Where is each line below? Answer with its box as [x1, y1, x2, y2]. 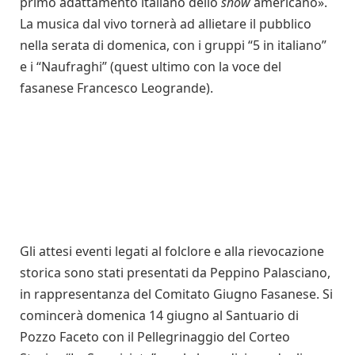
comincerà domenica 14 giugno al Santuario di [20, 307, 299, 325]
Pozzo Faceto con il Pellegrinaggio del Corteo [20, 328, 290, 346]
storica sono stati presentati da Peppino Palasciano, [20, 264, 330, 282]
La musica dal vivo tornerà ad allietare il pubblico [20, 14, 311, 32]
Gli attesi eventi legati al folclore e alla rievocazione [20, 242, 324, 261]
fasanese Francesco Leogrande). [20, 78, 213, 97]
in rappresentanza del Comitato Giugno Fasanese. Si [20, 285, 333, 303]
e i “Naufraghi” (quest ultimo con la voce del [20, 57, 281, 75]
